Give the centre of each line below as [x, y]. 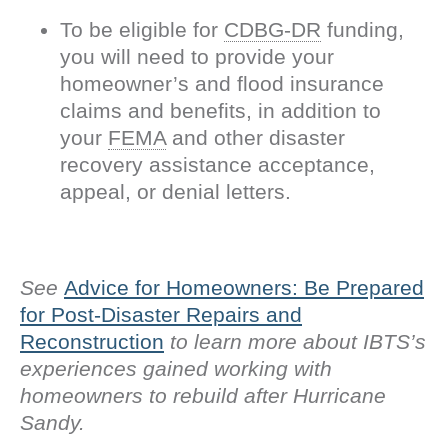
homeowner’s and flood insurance [222, 83]
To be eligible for [142, 29]
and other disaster [255, 137]
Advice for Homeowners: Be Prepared [244, 287]
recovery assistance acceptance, [217, 164]
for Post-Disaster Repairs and [161, 314]
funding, [362, 29]
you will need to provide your [197, 56]
